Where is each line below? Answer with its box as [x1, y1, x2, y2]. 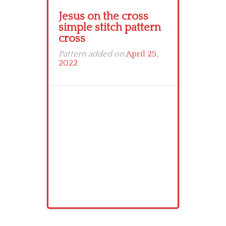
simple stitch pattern [59, 21, 161, 34]
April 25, [126, 49, 158, 59]
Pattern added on [59, 49, 126, 59]
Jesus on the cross [59, 10, 148, 23]
